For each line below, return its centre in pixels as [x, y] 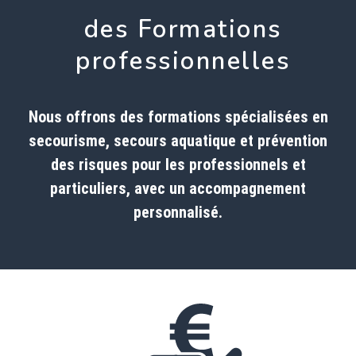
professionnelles [183, 61]
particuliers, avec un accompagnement [178, 188]
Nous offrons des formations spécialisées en [178, 116]
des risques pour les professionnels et [178, 164]
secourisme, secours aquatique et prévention [178, 140]
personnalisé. [178, 212]
